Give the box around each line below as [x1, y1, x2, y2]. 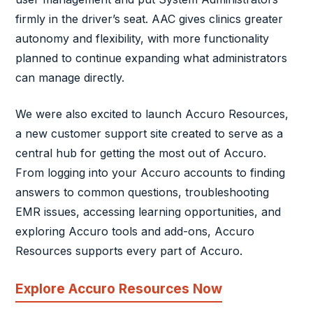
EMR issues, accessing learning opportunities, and [15, 205, 282, 219]
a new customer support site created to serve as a [15, 126, 284, 141]
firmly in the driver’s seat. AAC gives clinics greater [15, 12, 284, 27]
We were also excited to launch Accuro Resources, [15, 107, 289, 122]
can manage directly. [15, 71, 129, 85]
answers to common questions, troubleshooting [15, 185, 270, 200]
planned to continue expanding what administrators [15, 51, 288, 66]
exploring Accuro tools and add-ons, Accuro [15, 224, 255, 239]
